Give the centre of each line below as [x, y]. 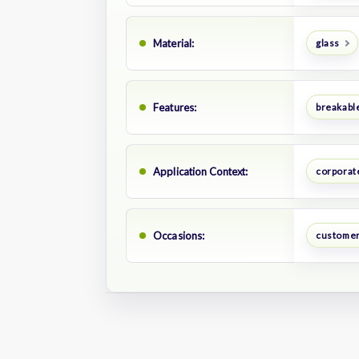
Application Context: [201, 171]
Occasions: [179, 235]
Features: [175, 107]
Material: [174, 43]
